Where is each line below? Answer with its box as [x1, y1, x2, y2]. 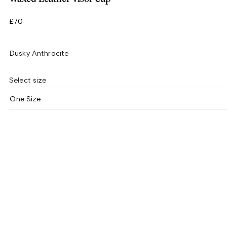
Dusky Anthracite [9, 49, 69, 57]
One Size [10, 94, 41, 103]
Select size [9, 75, 47, 84]
